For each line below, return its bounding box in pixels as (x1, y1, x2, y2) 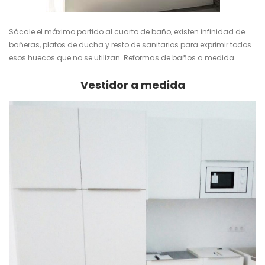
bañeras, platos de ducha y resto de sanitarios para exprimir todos (9, 40, 251, 50)
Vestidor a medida (80, 77, 185, 93)
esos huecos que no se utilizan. (9, 53, 124, 63)
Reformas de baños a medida (124, 53, 234, 63)
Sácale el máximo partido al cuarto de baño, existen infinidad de (9, 27, 245, 37)
